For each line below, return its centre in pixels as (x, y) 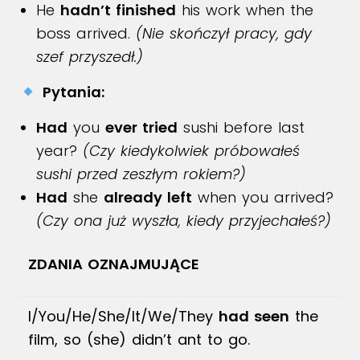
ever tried (141, 127)
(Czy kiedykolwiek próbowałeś (191, 151)
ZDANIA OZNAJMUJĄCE (114, 264)
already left (148, 197)
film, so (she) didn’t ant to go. (139, 340)
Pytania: (73, 92)
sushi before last (241, 127)
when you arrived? (263, 197)
